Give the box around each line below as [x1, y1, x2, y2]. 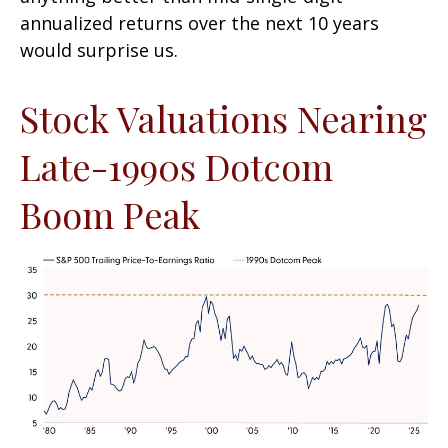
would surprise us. [20, 38, 178, 63]
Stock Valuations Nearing [20, 94, 427, 143]
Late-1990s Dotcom [20, 142, 333, 191]
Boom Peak [20, 190, 200, 239]
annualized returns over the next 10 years [20, 11, 379, 36]
